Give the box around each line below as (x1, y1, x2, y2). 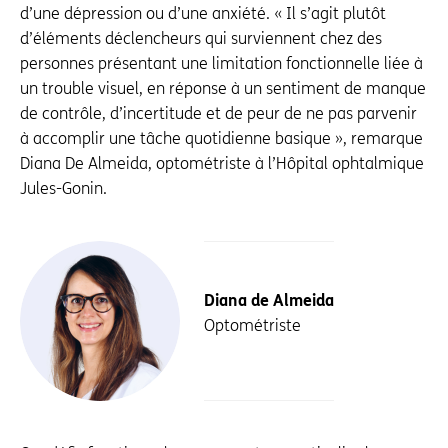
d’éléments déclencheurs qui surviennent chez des (20, 28, 382, 48)
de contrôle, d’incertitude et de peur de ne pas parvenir (20, 103, 417, 123)
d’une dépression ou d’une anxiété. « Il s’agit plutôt (20, 3, 386, 23)
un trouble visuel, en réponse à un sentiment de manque (20, 78, 426, 98)
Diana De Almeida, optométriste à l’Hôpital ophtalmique (20, 153, 424, 173)
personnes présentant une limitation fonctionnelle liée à (20, 53, 423, 73)
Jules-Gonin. (20, 178, 107, 198)
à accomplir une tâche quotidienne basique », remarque (20, 128, 423, 148)
